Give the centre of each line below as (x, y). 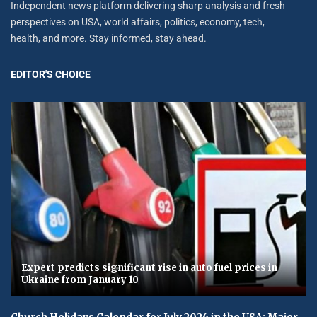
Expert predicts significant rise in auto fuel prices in (149, 267)
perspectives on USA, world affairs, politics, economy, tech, (138, 22)
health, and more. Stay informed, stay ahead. (109, 38)
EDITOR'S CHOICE (51, 74)
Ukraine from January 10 (80, 279)
